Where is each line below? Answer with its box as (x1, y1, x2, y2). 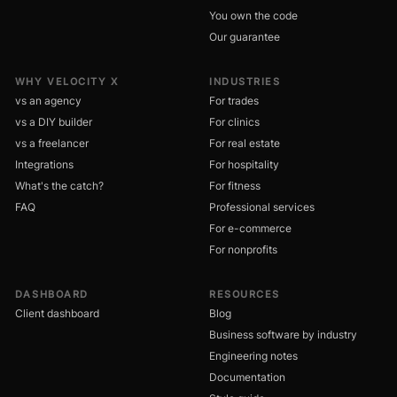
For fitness (209, 178, 261, 192)
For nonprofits (209, 242, 277, 256)
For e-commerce (209, 221, 292, 235)
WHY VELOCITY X (14, 74, 119, 88)
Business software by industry (209, 327, 357, 341)
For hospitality (209, 157, 279, 171)
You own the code (209, 8, 298, 22)
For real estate (209, 136, 280, 150)
